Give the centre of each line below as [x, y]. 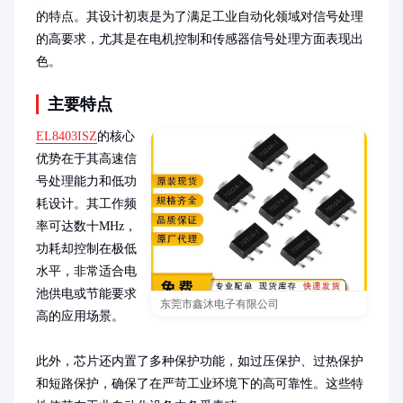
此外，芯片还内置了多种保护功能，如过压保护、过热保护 [200, 361]
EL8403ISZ [67, 136]
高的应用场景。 [80, 316]
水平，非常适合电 [86, 271]
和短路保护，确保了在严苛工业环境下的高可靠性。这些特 [200, 384]
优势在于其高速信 [86, 159]
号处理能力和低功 [86, 181]
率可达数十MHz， [86, 226]
